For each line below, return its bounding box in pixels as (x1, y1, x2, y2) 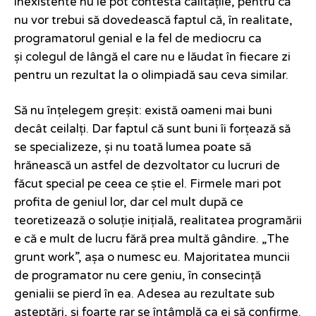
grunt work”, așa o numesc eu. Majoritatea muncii (14, 250, 290, 265)
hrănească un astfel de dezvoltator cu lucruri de (14, 158, 280, 173)
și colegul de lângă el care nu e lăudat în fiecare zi (14, 49, 291, 64)
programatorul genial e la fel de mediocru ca (14, 31, 262, 46)
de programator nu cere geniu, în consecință (14, 268, 261, 283)
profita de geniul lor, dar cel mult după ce (14, 195, 243, 209)
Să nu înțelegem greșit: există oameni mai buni (14, 103, 272, 118)
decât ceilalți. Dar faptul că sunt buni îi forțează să (14, 121, 291, 136)
